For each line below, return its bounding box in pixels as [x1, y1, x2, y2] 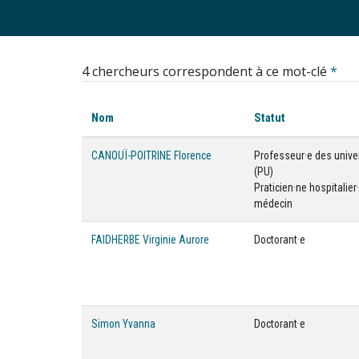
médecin [254, 197, 292, 210]
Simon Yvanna [91, 317, 155, 330]
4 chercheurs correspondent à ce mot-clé [82, 63, 330, 80]
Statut [254, 111, 285, 125]
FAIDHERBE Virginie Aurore [91, 233, 209, 246]
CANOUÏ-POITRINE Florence [91, 149, 212, 162]
